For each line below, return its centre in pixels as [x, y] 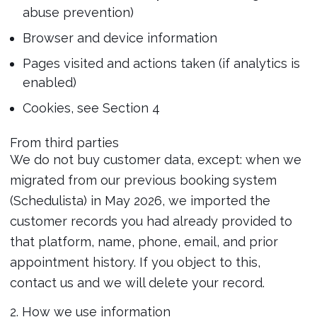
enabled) [49, 82]
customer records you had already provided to [151, 221]
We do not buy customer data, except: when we [155, 160]
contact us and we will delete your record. [137, 283]
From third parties [64, 143]
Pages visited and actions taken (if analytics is [161, 63]
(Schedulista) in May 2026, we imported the [140, 201]
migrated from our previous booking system [143, 180]
